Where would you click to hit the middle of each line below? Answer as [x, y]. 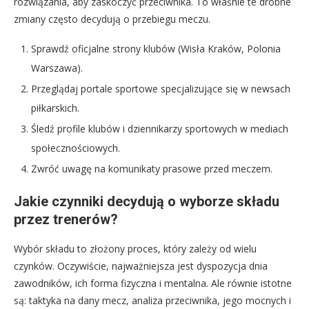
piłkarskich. [55, 108]
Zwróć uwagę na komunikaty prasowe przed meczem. [152, 168]
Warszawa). [57, 68]
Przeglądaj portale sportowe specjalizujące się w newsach [161, 88]
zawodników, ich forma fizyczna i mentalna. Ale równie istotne [153, 283]
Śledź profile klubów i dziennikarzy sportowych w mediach [160, 128]
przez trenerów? [66, 219]
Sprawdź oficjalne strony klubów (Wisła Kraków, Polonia [156, 48]
